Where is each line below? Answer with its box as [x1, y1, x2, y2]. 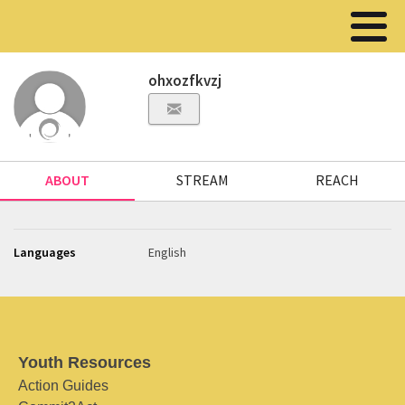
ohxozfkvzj [148, 71, 222, 90]
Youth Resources [18, 353, 151, 372]
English [148, 244, 187, 260]
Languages [14, 244, 76, 260]
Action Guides [18, 378, 108, 393]
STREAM [175, 171, 229, 189]
